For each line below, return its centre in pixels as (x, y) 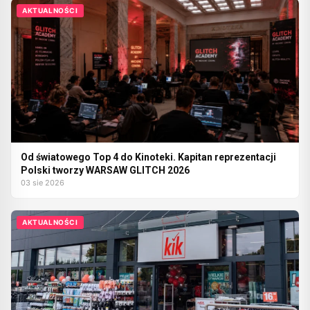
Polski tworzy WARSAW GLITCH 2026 (105, 170)
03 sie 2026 (43, 182)
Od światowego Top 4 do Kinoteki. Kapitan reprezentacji (148, 157)
